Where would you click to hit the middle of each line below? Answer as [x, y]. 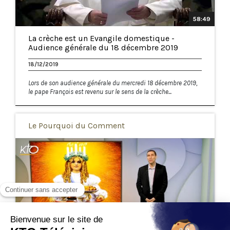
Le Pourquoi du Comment [76, 125]
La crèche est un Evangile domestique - [101, 38]
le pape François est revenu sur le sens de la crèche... [100, 91]
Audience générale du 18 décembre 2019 [103, 47]
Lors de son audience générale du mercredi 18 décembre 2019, [113, 83]
